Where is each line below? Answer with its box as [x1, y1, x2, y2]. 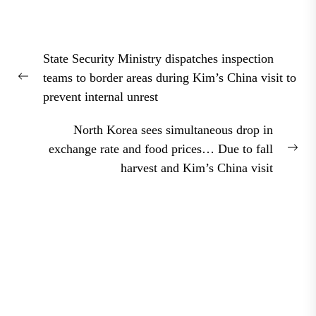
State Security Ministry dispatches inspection [43, 51, 274, 66]
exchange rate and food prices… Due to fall [49, 141, 273, 156]
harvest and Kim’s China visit [121, 160, 273, 175]
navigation [17, 57, 105, 79]
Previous [17, 78, 61, 93]
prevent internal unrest [43, 89, 158, 104]
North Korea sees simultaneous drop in [73, 122, 273, 137]
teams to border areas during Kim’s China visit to [43, 70, 296, 85]
